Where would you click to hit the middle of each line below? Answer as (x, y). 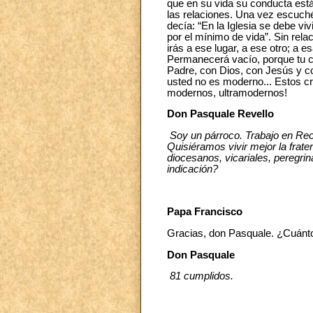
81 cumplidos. (200, 276)
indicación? (192, 169)
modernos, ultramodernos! (227, 93)
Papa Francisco (205, 212)
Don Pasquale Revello (220, 114)
